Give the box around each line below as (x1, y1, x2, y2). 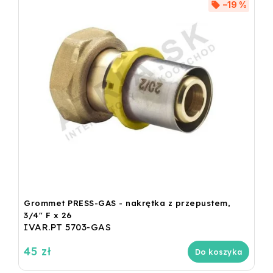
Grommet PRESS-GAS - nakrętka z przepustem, (24, 197, 230, 208)
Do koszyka (195, 246, 242, 257)
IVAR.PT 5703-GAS (24, 221, 111, 233)
